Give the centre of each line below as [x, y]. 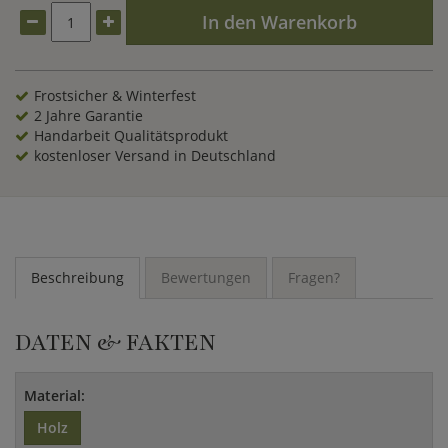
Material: [54, 395]
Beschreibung [77, 277]
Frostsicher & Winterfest [115, 95]
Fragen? [314, 277]
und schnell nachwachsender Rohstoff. [146, 11]
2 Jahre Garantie [88, 115]
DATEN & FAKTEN [115, 342]
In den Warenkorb [280, 22]
